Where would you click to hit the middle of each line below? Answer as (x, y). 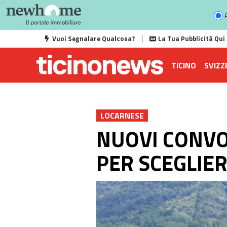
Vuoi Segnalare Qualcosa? (93, 39)
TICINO (184, 65)
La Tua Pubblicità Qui (192, 39)
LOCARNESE (122, 116)
